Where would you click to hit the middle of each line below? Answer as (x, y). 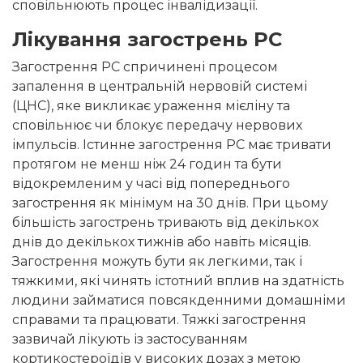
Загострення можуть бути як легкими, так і (157, 262)
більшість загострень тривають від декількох (165, 223)
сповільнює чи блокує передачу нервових (157, 126)
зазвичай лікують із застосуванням (130, 340)
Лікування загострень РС (147, 40)
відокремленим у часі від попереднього (151, 184)
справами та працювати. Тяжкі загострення (159, 320)
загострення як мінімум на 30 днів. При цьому (170, 203)
